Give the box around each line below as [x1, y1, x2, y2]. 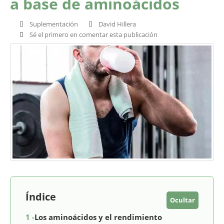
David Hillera [98, 19, 136, 29]
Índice [25, 189, 56, 203]
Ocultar [170, 195, 195, 204]
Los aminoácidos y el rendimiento [34, 211, 162, 222]
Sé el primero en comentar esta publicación [29, 30, 157, 39]
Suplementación [29, 19, 78, 29]
